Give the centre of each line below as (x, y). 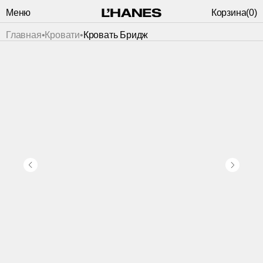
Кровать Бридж (116, 35)
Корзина (229, 13)
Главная (24, 35)
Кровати (63, 35)
